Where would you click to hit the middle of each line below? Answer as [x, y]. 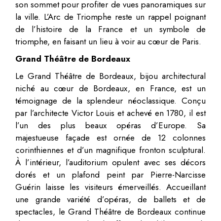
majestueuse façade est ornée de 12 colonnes [110, 137]
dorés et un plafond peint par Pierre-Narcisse [110, 174]
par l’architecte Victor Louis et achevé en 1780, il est [110, 113]
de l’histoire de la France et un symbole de [110, 29]
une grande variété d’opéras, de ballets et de [110, 199]
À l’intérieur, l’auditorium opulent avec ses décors [110, 162]
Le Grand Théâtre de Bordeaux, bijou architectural [110, 76]
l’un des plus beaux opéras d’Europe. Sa [110, 125]
